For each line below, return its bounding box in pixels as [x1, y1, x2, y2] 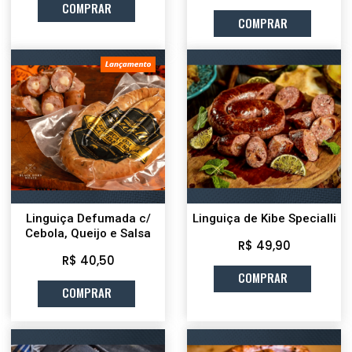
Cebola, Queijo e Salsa [25, 225, 151, 240]
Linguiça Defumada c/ [25, 211, 151, 225]
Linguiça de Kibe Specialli [192, 211, 336, 225]
